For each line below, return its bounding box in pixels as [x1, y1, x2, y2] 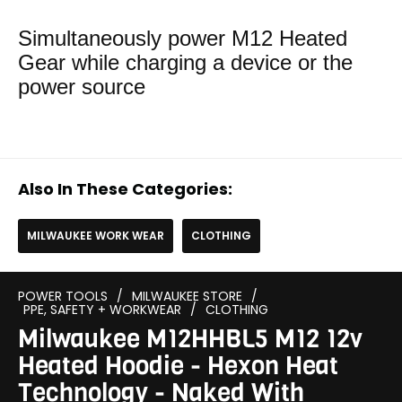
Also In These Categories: [18, 178, 232, 201]
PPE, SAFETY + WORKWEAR [23, 301, 181, 319]
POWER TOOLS [18, 287, 108, 306]
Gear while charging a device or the [18, 49, 353, 74]
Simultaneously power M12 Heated [18, 25, 347, 50]
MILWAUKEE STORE [132, 287, 242, 306]
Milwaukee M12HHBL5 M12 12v [18, 322, 363, 356]
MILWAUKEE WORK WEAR [27, 228, 164, 244]
